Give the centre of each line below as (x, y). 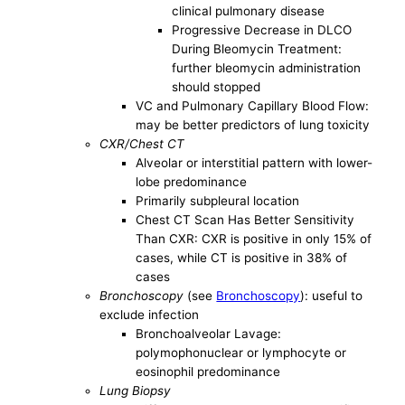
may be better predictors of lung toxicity (253, 125)
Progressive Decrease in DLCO (262, 30)
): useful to (332, 296)
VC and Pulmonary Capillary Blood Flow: (253, 106)
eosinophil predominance (208, 372)
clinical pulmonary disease (249, 11)
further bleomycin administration (267, 68)
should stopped (217, 87)
